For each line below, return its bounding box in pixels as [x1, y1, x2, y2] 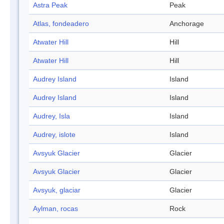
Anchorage [169, 19, 204, 28]
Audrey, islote [33, 130, 75, 139]
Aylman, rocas [33, 204, 78, 213]
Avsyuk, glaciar [33, 186, 80, 194]
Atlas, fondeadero [33, 19, 89, 28]
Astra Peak [33, 1, 67, 9]
